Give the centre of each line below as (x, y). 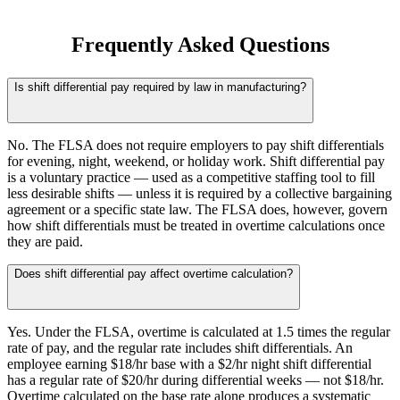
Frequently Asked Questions (200, 45)
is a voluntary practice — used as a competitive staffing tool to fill (191, 177)
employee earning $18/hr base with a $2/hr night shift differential (189, 363)
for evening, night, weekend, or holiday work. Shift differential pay (196, 161)
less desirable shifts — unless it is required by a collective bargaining (200, 193)
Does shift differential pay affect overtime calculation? (154, 273)
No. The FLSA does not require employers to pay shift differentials (196, 145)
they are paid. (45, 241)
